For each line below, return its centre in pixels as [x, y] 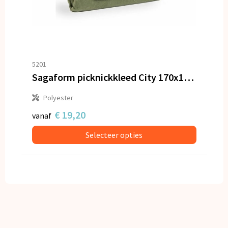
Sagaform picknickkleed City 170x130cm [189, 77]
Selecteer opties [114, 135]
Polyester [58, 98]
